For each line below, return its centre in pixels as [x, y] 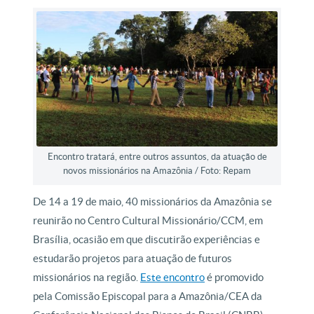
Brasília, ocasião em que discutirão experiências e [147, 240]
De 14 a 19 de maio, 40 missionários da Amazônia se [153, 202]
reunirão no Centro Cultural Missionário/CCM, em [148, 221]
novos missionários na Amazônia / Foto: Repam [157, 171]
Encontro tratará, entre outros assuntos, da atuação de [157, 157]
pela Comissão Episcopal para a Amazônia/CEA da [148, 296]
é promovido [234, 278]
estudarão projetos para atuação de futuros [133, 259]
